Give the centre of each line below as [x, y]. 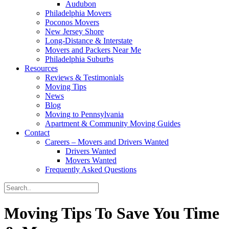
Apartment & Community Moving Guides [113, 123]
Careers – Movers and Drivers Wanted [107, 142]
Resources [41, 68]
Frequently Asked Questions [91, 169]
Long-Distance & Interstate [89, 41]
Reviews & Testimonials [84, 77]
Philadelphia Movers [78, 13]
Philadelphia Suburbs [79, 59]
